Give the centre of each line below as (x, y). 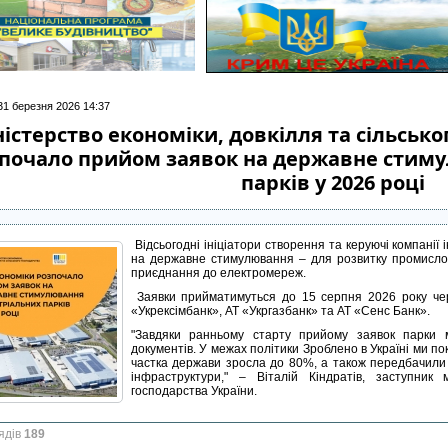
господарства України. (194, 391)
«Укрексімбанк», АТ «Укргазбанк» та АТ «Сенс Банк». (280, 311)
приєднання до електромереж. (218, 273)
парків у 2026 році (332, 182)
